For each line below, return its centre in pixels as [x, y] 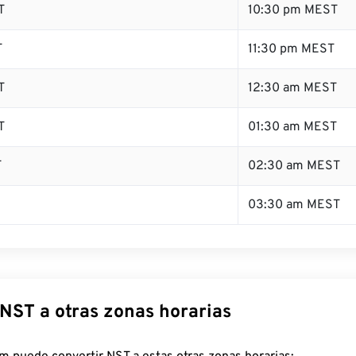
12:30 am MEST [292, 88]
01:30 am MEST [292, 127]
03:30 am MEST [294, 205]
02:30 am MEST [294, 166]
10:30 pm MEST [293, 10]
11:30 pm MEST [291, 49]
